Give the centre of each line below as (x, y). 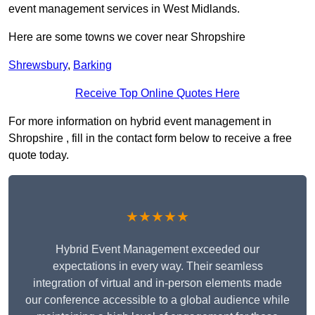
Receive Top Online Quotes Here (157, 94)
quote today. (39, 155)
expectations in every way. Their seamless (157, 266)
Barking (92, 65)
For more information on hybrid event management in (140, 122)
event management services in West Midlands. (124, 9)
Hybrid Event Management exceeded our (157, 250)
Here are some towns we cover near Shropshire (127, 37)
